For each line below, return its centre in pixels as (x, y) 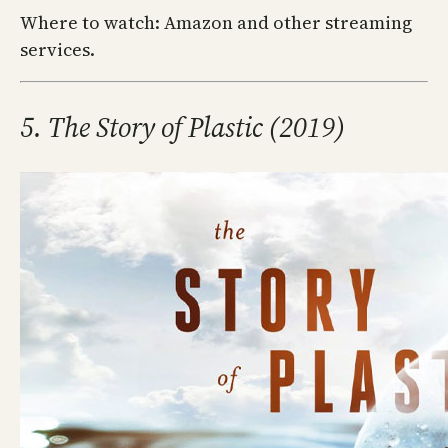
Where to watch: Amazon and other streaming (216, 23)
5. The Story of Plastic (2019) (182, 127)
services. (57, 50)
